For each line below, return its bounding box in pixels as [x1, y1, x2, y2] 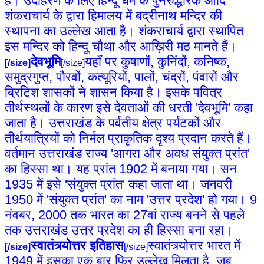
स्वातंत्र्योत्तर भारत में [148, 238, 240, 253]
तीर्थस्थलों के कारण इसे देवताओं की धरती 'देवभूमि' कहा [5, 100, 253, 115]
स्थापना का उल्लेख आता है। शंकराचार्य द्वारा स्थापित [5, 24, 243, 39]
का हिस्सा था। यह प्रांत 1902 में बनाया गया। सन [5, 161, 237, 177]
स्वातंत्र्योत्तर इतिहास [31, 238, 124, 253]
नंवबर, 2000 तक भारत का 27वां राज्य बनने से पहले [5, 207, 245, 223]
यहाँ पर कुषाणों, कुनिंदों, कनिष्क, [85, 54, 230, 70]
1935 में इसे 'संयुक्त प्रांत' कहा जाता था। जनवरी [5, 177, 232, 192]
